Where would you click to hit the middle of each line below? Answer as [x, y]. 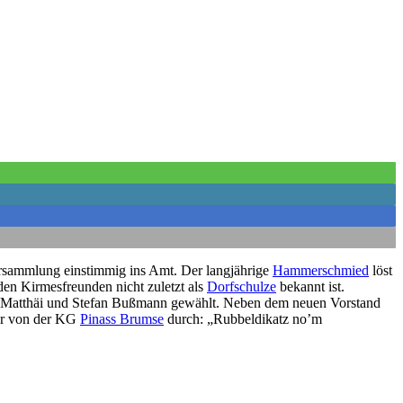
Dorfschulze [242, 287]
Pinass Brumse [122, 319]
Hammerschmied [321, 271]
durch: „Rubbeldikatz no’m [243, 319]
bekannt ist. [310, 287]
